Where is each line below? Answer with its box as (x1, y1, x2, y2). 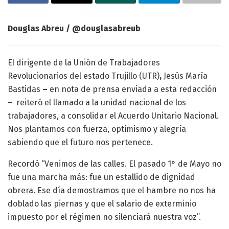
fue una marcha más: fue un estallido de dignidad (8, 172, 195, 182)
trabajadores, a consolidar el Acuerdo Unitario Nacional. (8, 111, 221, 121)
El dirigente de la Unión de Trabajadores (8, 58, 160, 68)
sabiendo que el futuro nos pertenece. (8, 138, 153, 148)
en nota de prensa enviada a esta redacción (50, 84, 217, 95)
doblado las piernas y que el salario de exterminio (8, 199, 196, 209)
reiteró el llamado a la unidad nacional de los (16, 98, 186, 108)
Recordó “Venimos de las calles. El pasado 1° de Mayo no (8, 159, 221, 169)
